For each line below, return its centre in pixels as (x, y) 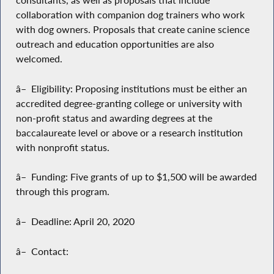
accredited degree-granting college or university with (129, 103)
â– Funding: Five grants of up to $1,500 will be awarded (136, 177)
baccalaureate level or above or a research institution (129, 132)
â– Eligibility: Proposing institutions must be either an (131, 88)
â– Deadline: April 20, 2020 (75, 222)
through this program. (62, 192)
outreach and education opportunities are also (115, 44)
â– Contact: (42, 251)
